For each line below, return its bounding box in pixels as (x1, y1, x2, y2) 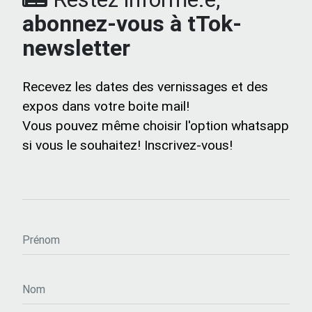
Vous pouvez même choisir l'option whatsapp (22, 117, 289, 134)
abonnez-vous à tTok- (22, 10, 242, 38)
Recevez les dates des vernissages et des (22, 78, 268, 95)
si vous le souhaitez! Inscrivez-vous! (22, 136, 233, 154)
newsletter (22, 34, 130, 62)
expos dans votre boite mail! (22, 97, 189, 115)
